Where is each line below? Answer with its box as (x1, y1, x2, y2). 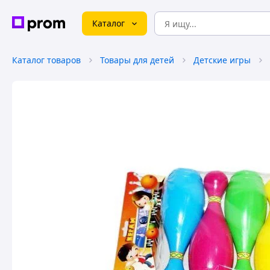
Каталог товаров (12, 54, 81, 66)
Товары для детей (100, 54, 174, 66)
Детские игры (193, 54, 251, 66)
